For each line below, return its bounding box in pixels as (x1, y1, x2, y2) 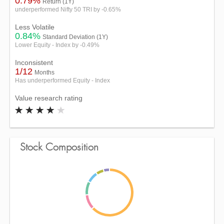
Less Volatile (15, 23, 54, 31)
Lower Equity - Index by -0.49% (15, 41, 99, 48)
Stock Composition (20, 142, 98, 152)
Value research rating (15, 94, 82, 102)
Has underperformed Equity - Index (15, 77, 110, 84)
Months (34, 69, 54, 76)
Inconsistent (15, 58, 53, 66)
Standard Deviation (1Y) (42, 33, 108, 40)
